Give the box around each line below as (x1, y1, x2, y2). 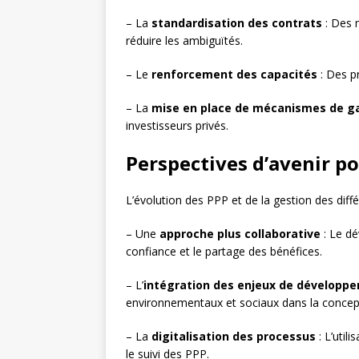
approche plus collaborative (159, 226, 321, 242)
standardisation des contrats (151, 15, 322, 31)
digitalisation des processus (151, 329, 316, 345)
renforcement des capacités (151, 67, 317, 83)
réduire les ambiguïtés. (126, 33, 243, 49)
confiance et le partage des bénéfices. (126, 244, 322, 260)
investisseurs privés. (126, 118, 228, 134)
